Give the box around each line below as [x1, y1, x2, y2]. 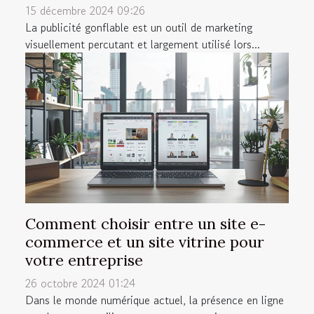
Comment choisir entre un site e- [25, 214, 266, 234]
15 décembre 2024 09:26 [25, 2, 145, 20]
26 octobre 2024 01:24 [25, 275, 135, 292]
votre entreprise [25, 250, 143, 271]
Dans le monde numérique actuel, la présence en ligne [25, 292, 284, 309]
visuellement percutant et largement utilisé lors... [25, 36, 260, 53]
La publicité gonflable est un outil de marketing [25, 19, 252, 36]
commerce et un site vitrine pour [25, 232, 264, 252]
